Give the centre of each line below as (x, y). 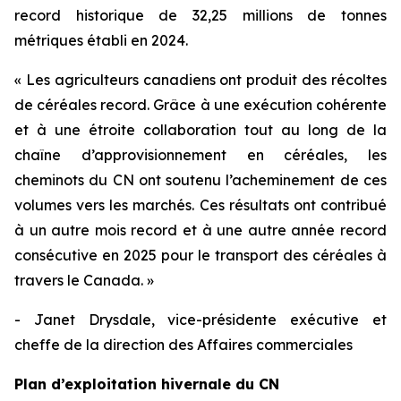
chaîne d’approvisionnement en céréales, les (200, 155)
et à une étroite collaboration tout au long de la (200, 130)
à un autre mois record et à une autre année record (200, 230)
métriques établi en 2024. (101, 40)
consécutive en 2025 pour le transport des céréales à (200, 255)
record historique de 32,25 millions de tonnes (200, 15)
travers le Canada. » (84, 280)
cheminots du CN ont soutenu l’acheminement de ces (200, 180)
